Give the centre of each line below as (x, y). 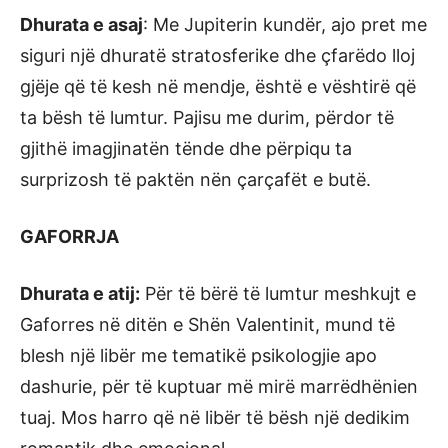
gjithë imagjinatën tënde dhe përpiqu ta (186, 148)
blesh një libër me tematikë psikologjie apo (198, 355)
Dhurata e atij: (80, 293)
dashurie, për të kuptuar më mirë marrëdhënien (219, 386)
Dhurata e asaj (81, 24)
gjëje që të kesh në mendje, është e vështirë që (218, 86)
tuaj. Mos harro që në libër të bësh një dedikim (215, 417)
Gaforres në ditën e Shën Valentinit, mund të (207, 324)
